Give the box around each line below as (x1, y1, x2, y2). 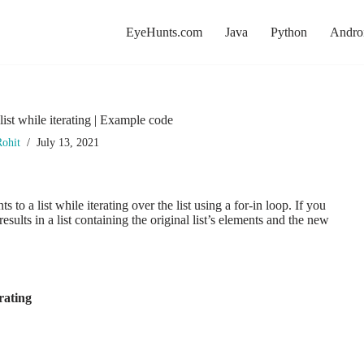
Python (271, 25, 307, 39)
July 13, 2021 (36, 136, 99, 149)
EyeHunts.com (126, 25, 202, 39)
